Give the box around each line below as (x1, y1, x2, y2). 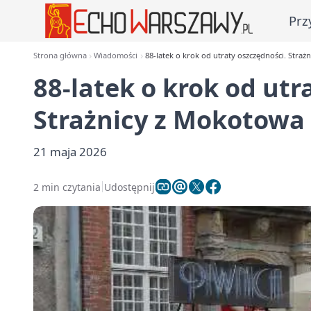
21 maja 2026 (33, 144, 107, 160)
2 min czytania (33, 180, 101, 194)
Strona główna (33, 50, 87, 60)
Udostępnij (104, 180, 155, 194)
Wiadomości (94, 50, 138, 60)
